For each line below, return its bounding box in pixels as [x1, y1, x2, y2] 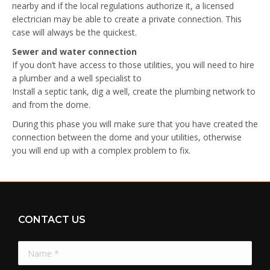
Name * [18, 240, 49, 251]
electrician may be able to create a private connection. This [12, 13, 242, 25]
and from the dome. [12, 99, 90, 110]
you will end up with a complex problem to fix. [12, 145, 190, 156]
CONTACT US [18, 214, 86, 225]
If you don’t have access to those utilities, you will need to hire [12, 59, 254, 71]
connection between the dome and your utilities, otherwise [12, 131, 242, 143]
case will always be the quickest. [12, 27, 137, 38]
